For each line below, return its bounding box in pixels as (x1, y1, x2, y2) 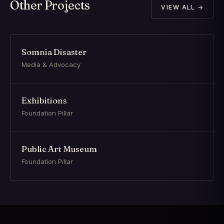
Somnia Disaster (21, 47, 86, 57)
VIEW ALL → (161, 3, 204, 11)
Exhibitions (21, 95, 67, 106)
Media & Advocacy (21, 60, 81, 69)
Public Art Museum (21, 144, 97, 154)
